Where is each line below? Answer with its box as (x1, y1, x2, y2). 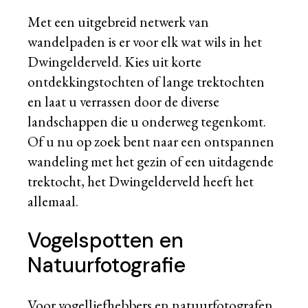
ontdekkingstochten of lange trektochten (27, 72, 265, 91)
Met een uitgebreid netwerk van (27, 12, 210, 32)
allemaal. (27, 192, 79, 211)
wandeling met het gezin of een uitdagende (27, 152, 274, 171)
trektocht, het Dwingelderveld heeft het (27, 172, 254, 191)
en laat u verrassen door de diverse (27, 92, 220, 111)
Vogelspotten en (27, 227, 184, 254)
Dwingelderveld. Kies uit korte (27, 52, 202, 71)
